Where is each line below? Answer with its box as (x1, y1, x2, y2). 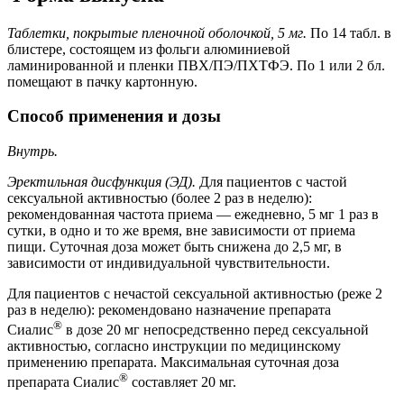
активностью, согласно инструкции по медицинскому (7, 338, 341, 354)
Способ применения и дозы (7, 106, 221, 126)
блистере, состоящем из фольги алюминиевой (7, 41, 290, 57)
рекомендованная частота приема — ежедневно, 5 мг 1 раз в (7, 207, 379, 222)
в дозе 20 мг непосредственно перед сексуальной (62, 322, 369, 338)
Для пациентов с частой (196, 174, 347, 189)
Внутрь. (7, 143, 58, 159)
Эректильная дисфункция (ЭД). (7, 174, 196, 189)
